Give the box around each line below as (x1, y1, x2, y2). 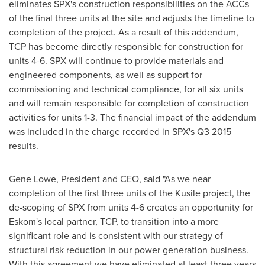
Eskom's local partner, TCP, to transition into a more (9, 215, 219, 228)
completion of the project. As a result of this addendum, (9, 25, 238, 39)
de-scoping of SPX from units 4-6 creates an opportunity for (9, 201, 253, 214)
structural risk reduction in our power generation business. (9, 243, 248, 257)
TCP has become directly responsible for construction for (9, 40, 243, 53)
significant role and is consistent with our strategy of (9, 229, 223, 243)
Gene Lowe (9, 172, 56, 186)
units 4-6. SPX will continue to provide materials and (9, 54, 224, 67)
